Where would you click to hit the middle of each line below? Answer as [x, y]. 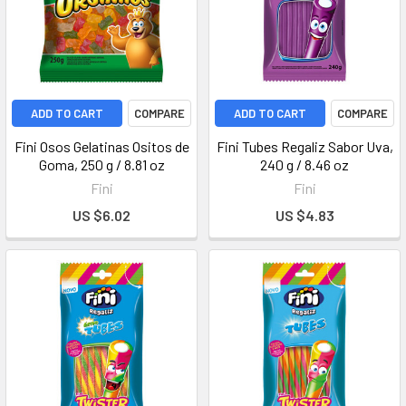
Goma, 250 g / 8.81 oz [101, 164]
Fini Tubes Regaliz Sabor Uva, [304, 146]
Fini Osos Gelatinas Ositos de [101, 146]
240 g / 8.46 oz [304, 164]
